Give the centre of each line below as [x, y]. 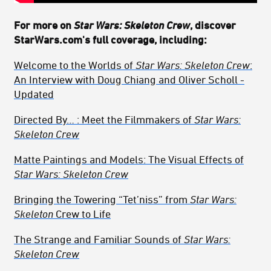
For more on [44, 25]
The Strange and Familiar [73, 239]
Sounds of [158, 239]
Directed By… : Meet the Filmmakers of [104, 119]
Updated [34, 94]
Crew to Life [82, 214]
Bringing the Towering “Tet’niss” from [102, 199]
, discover [213, 25]
